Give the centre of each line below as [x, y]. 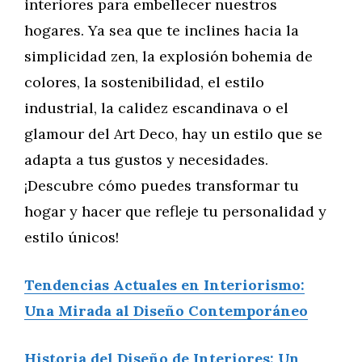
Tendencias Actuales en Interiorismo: [164, 285]
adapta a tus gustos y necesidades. [146, 160]
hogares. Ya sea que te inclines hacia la [162, 30]
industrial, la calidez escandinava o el [156, 108]
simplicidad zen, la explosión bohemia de [168, 56]
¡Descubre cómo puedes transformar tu [162, 185]
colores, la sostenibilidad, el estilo [144, 82]
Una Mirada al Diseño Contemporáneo [166, 311]
